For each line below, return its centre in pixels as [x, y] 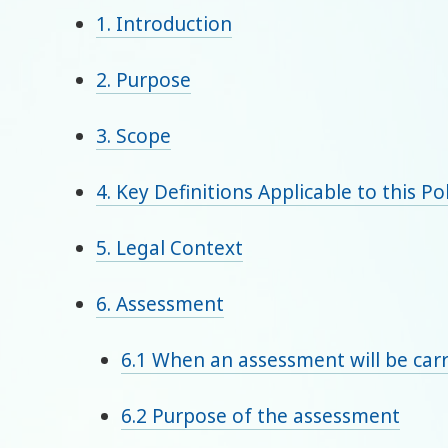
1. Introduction [163, 24]
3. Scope [133, 136]
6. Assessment [159, 304]
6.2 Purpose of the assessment [261, 416]
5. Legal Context [169, 248]
